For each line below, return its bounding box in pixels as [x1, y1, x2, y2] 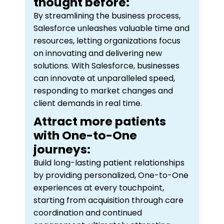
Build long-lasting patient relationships [33, 156, 184, 168]
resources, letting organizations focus [33, 34, 180, 46]
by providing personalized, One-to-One [33, 169, 188, 181]
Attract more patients [33, 112, 166, 129]
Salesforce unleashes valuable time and [33, 22, 189, 34]
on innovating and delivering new [33, 47, 162, 59]
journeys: [33, 140, 90, 157]
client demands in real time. [33, 97, 142, 109]
